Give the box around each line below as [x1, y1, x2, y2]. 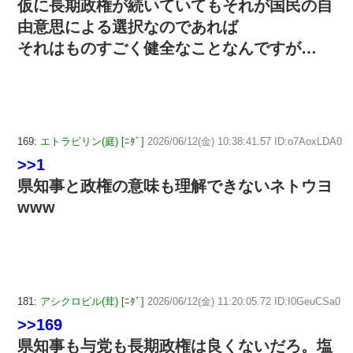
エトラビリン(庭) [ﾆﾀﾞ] [40, 136, 144, 148]
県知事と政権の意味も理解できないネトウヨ [17, 177, 333, 195]
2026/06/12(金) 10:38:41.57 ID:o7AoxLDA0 [147, 136, 342, 148]
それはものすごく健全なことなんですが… [17, 39, 317, 57]
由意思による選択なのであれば [17, 17, 238, 35]
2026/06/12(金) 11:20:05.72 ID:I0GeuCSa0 [147, 295, 340, 308]
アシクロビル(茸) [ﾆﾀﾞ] [40, 295, 144, 308]
